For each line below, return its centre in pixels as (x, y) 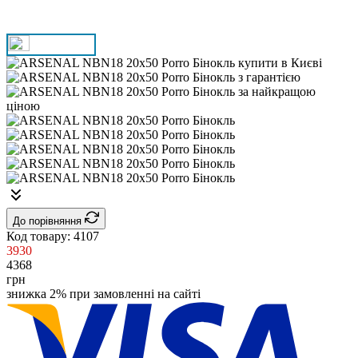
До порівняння (49, 221)
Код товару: (40, 237)
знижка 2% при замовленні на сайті (103, 294)
